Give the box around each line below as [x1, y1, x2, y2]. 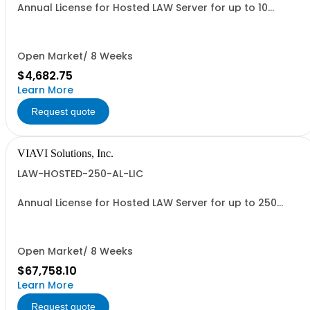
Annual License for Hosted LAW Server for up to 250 [17, 196, 277, 210]
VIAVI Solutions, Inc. [17, 147, 113, 159]
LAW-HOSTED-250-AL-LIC [17, 167, 143, 181]
